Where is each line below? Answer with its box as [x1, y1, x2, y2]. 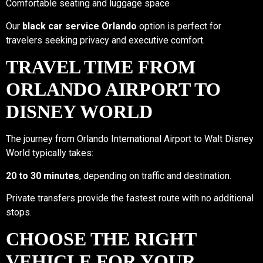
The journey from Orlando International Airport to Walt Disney [6, 133, 254, 145]
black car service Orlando [22, 20, 137, 32]
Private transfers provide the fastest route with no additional [6, 192, 254, 204]
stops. [6, 206, 32, 218]
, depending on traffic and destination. [79, 170, 231, 181]
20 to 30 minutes [6, 170, 79, 181]
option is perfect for [137, 20, 221, 32]
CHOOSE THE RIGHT [6, 228, 196, 250]
